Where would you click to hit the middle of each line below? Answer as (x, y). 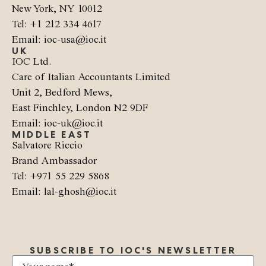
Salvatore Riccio (47, 146)
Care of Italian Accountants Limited (91, 77)
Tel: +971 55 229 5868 (61, 177)
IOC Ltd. (31, 62)
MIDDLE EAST (52, 135)
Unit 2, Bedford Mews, (62, 93)
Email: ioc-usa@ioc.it (59, 40)
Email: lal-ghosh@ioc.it (64, 192)
